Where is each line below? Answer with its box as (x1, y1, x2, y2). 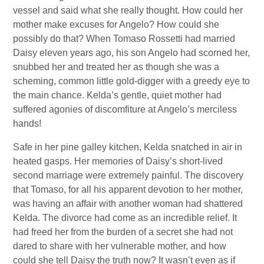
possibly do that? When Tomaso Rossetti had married (13, 34, 236, 44)
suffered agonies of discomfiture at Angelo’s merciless (13, 104, 237, 115)
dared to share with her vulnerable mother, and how (13, 241, 227, 252)
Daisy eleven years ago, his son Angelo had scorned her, (13, 48, 250, 58)
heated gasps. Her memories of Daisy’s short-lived (13, 156, 223, 167)
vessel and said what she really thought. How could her (13, 5, 243, 16)
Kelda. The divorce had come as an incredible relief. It (13, 213, 237, 223)
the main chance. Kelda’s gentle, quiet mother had (13, 90, 222, 101)
